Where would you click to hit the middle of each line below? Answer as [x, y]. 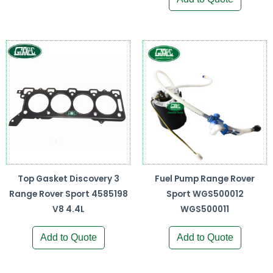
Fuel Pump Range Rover [205, 179]
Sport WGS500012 [205, 194]
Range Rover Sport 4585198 [68, 194]
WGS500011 [205, 209]
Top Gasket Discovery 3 [68, 179]
